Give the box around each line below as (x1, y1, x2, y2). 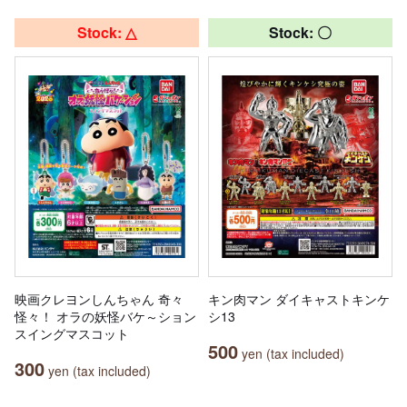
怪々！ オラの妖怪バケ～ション (15, 306, 196, 325)
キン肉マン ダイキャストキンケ (208, 289, 390, 308)
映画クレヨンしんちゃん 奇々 (15, 289, 184, 308)
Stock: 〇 (269, 21, 332, 43)
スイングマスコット (15, 323, 129, 342)
